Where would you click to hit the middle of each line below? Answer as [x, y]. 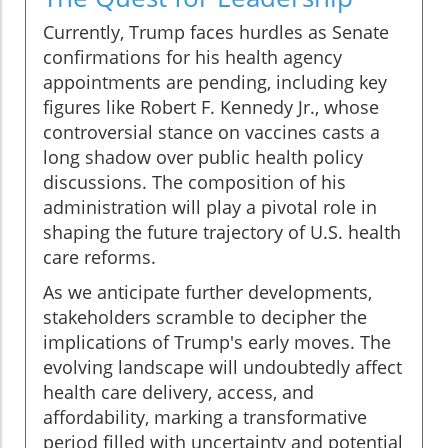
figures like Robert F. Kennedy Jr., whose [211, 107]
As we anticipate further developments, [207, 292]
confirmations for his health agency [192, 57]
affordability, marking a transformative [205, 417]
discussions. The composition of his [194, 182]
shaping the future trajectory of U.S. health [222, 232]
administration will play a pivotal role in [210, 207]
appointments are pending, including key [215, 82]
